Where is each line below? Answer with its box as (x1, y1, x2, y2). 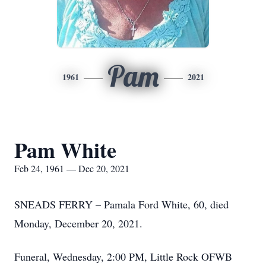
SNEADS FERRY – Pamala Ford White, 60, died (14, 197, 229, 211)
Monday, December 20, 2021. (14, 216, 142, 230)
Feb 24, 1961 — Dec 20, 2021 (14, 162, 129, 175)
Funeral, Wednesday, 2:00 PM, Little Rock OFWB (14, 249, 232, 264)
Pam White (14, 134, 116, 165)
